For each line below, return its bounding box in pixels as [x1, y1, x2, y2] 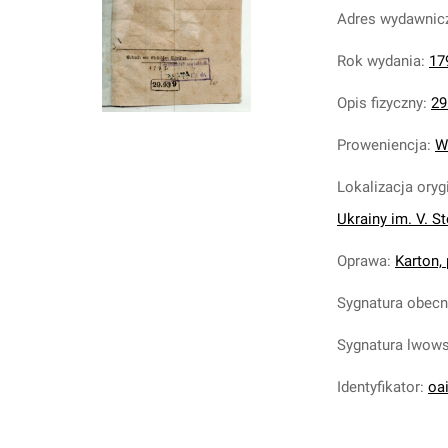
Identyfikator [337, 378, 420, 396]
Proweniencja [337, 136, 427, 154]
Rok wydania [337, 52, 421, 70]
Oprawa [337, 252, 387, 270]
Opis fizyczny [337, 94, 423, 112]
